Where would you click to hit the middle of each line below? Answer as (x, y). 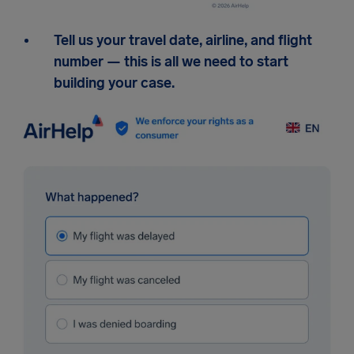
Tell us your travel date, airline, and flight (183, 41)
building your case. (114, 83)
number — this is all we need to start (171, 62)
